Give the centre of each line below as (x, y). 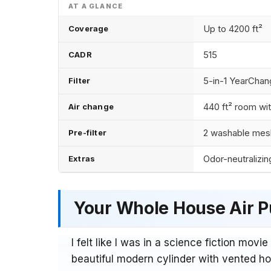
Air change (91, 106)
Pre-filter (87, 132)
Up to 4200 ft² (233, 28)
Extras (82, 158)
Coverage (89, 28)
